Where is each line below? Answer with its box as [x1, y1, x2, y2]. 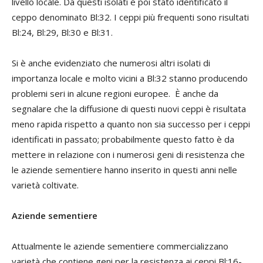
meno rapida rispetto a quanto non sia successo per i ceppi [12, 118, 250, 130]
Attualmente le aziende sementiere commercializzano [12, 240, 228, 252]
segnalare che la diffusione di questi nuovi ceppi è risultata [12, 103, 246, 115]
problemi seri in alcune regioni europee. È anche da [12, 87, 218, 100]
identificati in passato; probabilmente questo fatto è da [12, 133, 234, 146]
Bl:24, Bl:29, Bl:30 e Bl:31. [12, 26, 113, 39]
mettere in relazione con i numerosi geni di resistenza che [12, 149, 245, 161]
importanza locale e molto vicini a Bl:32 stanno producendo [12, 72, 248, 85]
